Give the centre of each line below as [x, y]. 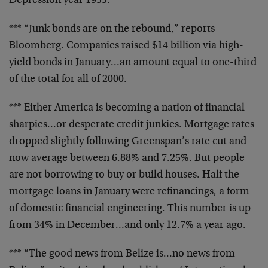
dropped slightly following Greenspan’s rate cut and [128, 142]
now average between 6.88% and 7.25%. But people [127, 159]
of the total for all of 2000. [68, 80]
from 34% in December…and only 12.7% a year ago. [127, 226]
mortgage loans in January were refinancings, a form [129, 192]
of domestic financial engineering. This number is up [130, 209]
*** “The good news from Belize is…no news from [122, 254]
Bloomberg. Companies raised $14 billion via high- [126, 46]
